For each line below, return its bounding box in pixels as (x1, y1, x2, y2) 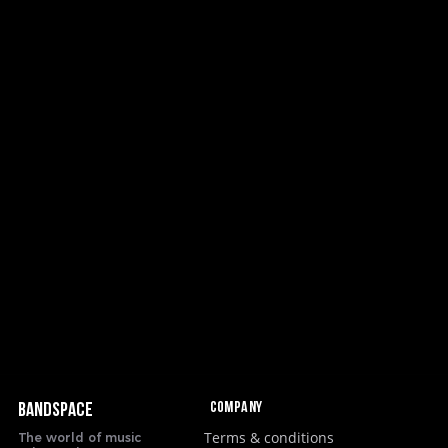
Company (209, 400, 263, 416)
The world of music (18, 430, 141, 445)
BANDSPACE (18, 401, 93, 421)
